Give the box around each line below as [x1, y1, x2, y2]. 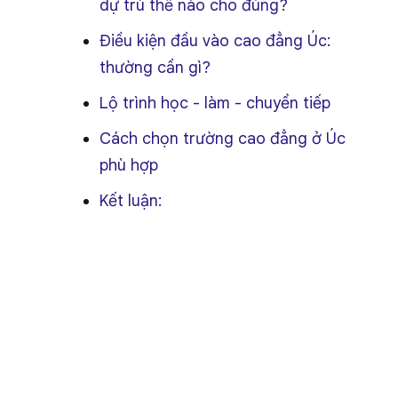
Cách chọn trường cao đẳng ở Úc [99, 129, 346, 148]
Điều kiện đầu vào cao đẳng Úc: [99, 31, 330, 51]
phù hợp [99, 155, 158, 175]
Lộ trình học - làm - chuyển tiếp [99, 93, 330, 113]
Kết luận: [99, 191, 162, 211]
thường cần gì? [99, 58, 211, 77]
